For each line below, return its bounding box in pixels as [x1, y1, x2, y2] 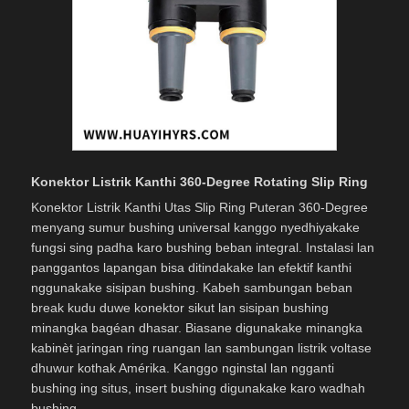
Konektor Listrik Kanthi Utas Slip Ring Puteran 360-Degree [31, 200, 368, 215]
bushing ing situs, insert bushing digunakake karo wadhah [31, 381, 365, 396]
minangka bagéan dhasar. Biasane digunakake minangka [31, 320, 362, 336]
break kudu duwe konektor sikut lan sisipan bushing [31, 300, 329, 316]
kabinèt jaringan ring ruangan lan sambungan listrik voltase [31, 341, 372, 356]
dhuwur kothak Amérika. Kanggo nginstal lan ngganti [31, 361, 334, 376]
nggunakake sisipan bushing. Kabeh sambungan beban [31, 280, 352, 296]
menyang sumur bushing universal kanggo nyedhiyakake [31, 220, 360, 236]
